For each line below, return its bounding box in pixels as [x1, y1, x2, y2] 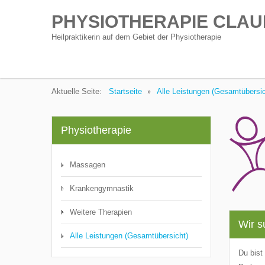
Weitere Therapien [70, 208, 132, 216]
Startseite [109, 87, 142, 96]
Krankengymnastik [70, 184, 134, 193]
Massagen [70, 160, 105, 169]
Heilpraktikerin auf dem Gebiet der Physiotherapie [51, 33, 221, 41]
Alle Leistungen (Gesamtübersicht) [70, 231, 188, 240]
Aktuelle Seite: [51, 87, 106, 96]
